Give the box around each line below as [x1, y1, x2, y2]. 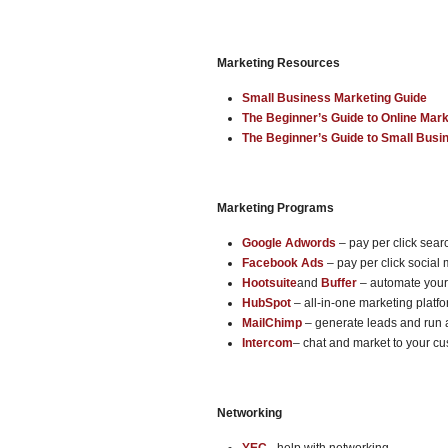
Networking [217, 406, 282, 420]
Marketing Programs [217, 201, 334, 215]
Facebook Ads [242, 256, 324, 270]
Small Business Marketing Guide [242, 91, 427, 105]
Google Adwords [242, 236, 336, 250]
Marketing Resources [217, 56, 340, 70]
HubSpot [242, 296, 291, 310]
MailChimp [242, 316, 302, 330]
